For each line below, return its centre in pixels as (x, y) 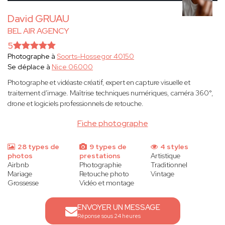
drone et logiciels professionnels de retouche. (76, 104)
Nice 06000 (72, 67)
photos (20, 156)
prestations (100, 156)
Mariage (20, 174)
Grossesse (23, 183)
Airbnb (18, 165)
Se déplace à (30, 67)
